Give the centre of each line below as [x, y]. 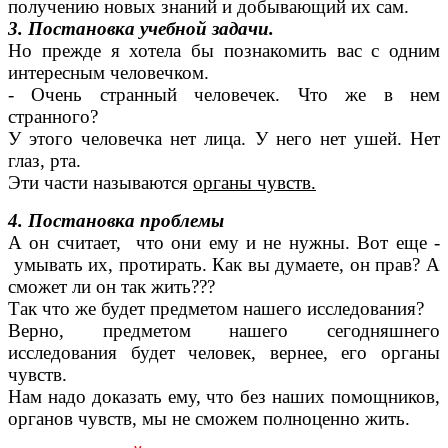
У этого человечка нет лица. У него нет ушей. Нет [224, 139]
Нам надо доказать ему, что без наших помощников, [224, 397]
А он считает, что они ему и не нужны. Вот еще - [224, 243]
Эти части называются [100, 183]
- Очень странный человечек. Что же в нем [224, 95]
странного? [53, 117]
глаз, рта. [44, 161]
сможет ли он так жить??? [111, 287]
